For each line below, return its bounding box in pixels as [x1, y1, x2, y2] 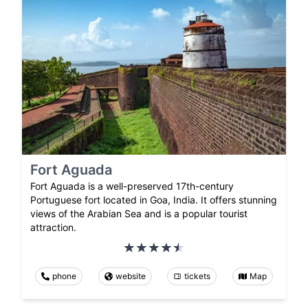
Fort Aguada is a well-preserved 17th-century [30, 179, 234, 192]
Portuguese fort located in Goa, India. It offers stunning [30, 193, 277, 206]
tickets [184, 270, 211, 281]
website [115, 270, 146, 281]
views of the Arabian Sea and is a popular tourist [30, 207, 247, 219]
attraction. [30, 221, 76, 233]
